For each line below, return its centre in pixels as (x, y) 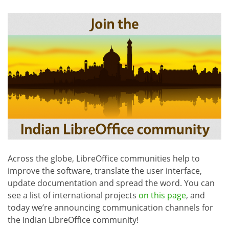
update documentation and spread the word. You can (111, 183)
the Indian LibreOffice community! (73, 220)
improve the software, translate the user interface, (105, 170)
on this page (162, 195)
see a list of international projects (73, 195)
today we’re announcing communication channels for (110, 207)
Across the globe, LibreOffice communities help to (104, 158)
